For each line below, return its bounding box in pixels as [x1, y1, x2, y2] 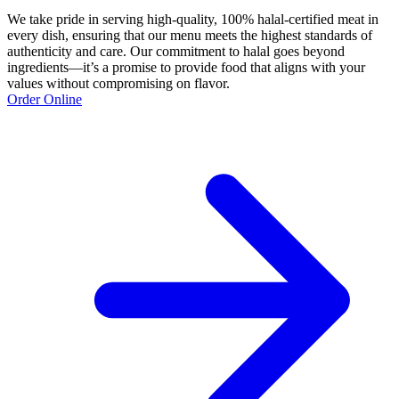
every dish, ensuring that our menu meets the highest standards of [7, 27, 372, 43]
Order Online [7, 91, 82, 107]
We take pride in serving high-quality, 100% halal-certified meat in [7, 11, 379, 27]
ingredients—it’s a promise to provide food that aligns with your [7, 59, 365, 75]
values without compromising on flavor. [7, 75, 230, 91]
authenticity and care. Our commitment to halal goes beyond [7, 43, 345, 59]
